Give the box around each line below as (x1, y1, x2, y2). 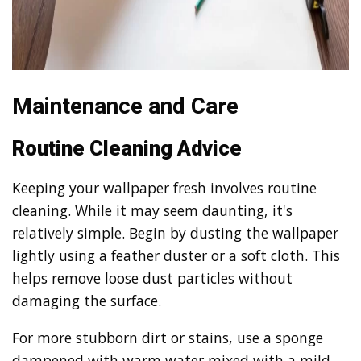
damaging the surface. (12, 291, 161, 311)
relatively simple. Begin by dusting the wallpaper (12, 223, 338, 243)
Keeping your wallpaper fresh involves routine (12, 178, 317, 198)
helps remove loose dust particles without (12, 268, 293, 288)
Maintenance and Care (12, 92, 239, 119)
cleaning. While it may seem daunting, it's (12, 201, 293, 221)
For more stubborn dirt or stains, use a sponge (12, 327, 323, 347)
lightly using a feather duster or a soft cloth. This (12, 246, 340, 266)
